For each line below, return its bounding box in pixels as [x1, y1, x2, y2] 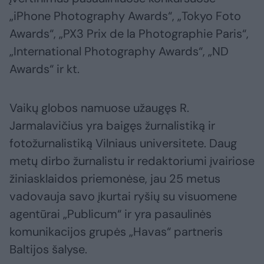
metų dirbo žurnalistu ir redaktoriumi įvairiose [9, 153, 255, 169]
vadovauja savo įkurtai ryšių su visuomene [9, 188, 237, 204]
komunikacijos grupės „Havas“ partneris [9, 223, 223, 239]
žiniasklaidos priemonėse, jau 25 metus [9, 170, 220, 186]
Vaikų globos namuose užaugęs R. [9, 100, 189, 115]
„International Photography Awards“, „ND [9, 43, 229, 59]
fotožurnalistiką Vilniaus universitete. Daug [9, 135, 237, 151]
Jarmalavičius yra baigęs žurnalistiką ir [9, 117, 215, 133]
